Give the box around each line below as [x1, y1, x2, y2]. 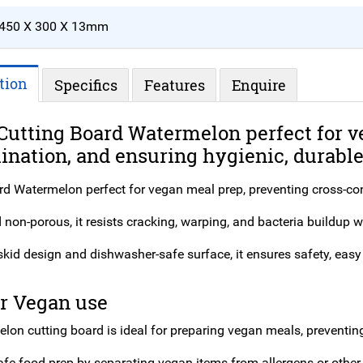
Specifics [53, 75, 117, 96]
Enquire [231, 75, 286, 96]
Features [143, 75, 205, 96]
